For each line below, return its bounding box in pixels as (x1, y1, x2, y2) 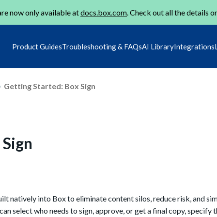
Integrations (174, 42, 215, 51)
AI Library (142, 42, 174, 51)
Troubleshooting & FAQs (62, 42, 142, 51)
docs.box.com (80, 8, 127, 17)
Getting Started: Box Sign (4, 81, 95, 91)
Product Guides (12, 42, 62, 51)
